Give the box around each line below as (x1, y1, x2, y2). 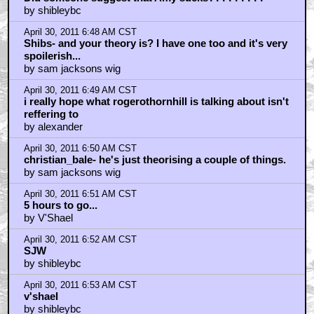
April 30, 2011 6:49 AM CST (23, 85, 137, 95)
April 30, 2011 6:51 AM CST (23, 189, 137, 199)
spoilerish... (23, 49, 81, 62)
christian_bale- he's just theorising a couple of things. (23, 153, 286, 165)
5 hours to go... (23, 198, 97, 211)
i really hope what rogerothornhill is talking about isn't (23, 95, 289, 107)
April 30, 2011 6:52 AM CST (23, 234, 137, 245)
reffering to (23, 107, 78, 120)
